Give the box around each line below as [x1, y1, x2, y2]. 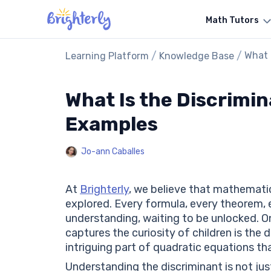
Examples [65, 113, 158, 135]
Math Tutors [205, 15, 259, 25]
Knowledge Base [159, 50, 234, 62]
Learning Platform [65, 50, 149, 62]
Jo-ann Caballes [81, 146, 145, 157]
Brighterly [80, 183, 129, 196]
